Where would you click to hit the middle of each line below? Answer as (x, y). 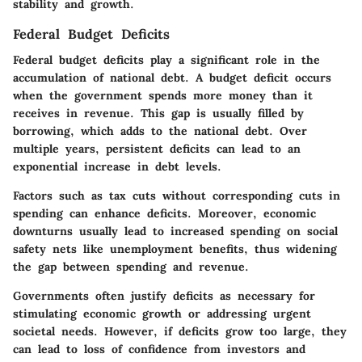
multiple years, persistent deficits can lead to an (157, 149)
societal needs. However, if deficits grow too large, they (180, 332)
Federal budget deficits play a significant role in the (166, 60)
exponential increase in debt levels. (117, 167)
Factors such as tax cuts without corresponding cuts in (177, 196)
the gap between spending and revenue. (131, 267)
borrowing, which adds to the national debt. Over (160, 131)
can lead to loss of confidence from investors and (159, 349)
